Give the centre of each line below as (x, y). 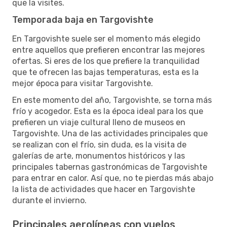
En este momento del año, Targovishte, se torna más (112, 100)
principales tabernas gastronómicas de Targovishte (110, 167)
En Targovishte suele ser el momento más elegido (106, 39)
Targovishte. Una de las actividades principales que (110, 133)
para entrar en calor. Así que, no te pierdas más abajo (113, 178)
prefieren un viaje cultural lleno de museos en (99, 122)
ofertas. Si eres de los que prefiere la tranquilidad (106, 61)
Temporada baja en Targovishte (83, 20)
